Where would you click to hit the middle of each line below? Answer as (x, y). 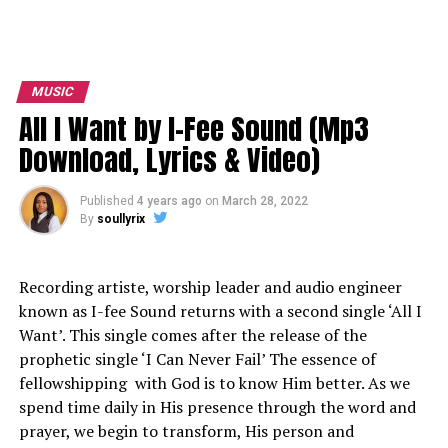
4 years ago (169, 201)
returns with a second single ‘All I (298, 311)
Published (106, 201)
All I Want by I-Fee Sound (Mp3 (193, 128)
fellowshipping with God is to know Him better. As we (214, 383)
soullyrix (120, 219)
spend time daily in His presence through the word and (217, 407)
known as (52, 311)
